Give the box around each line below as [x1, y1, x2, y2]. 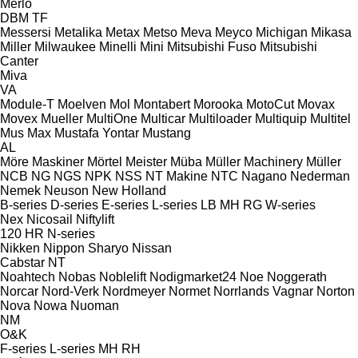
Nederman [290, 169, 350, 183]
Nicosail [26, 212, 73, 226]
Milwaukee [34, 39, 96, 54]
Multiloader [189, 111, 252, 125]
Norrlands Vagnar [213, 284, 313, 298]
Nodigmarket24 [149, 269, 237, 284]
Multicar [141, 111, 185, 125]
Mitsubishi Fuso [167, 39, 257, 54]
